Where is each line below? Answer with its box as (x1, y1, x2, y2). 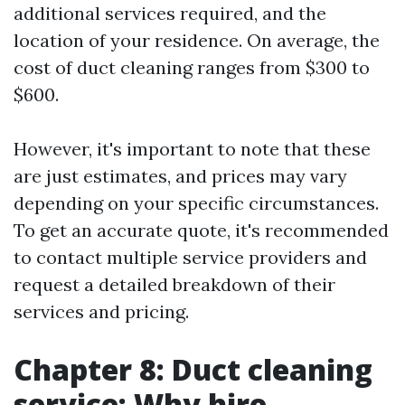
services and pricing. (14, 300, 189, 323)
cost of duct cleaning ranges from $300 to (14, 56, 370, 79)
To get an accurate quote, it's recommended (14, 219, 389, 241)
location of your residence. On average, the (14, 29, 380, 52)
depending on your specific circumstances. (14, 192, 379, 214)
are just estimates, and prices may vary (14, 165, 347, 187)
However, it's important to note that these (14, 137, 371, 160)
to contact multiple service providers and (14, 246, 367, 268)
